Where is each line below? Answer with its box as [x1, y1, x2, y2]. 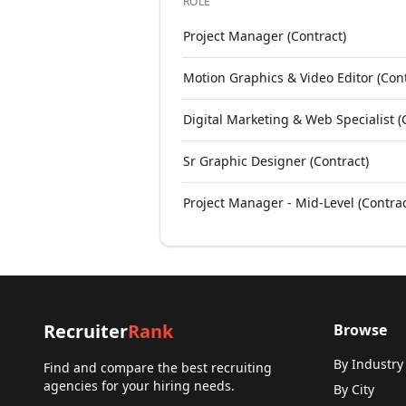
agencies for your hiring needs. [43, 377, 235, 394]
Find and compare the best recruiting [43, 359, 272, 376]
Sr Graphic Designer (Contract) [183, 152, 369, 169]
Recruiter [43, 319, 128, 343]
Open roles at [181, 15, 267, 33]
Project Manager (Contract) [183, 27, 346, 44]
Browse [333, 320, 387, 340]
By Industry [333, 355, 403, 372]
